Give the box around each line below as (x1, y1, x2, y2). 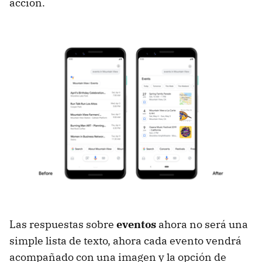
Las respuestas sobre (9, 218, 116, 232)
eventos (116, 218, 156, 232)
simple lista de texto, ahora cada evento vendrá (9, 234, 242, 248)
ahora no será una (156, 218, 248, 232)
